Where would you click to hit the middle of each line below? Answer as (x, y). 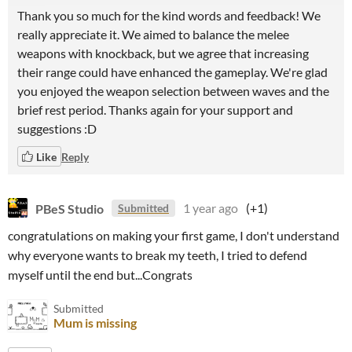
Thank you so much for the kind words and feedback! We (169, 15)
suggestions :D (57, 128)
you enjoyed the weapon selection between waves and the (173, 91)
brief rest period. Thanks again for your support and (155, 110)
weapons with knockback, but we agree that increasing (163, 53)
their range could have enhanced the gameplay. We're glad (172, 72)
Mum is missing (95, 323)
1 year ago (211, 208)
